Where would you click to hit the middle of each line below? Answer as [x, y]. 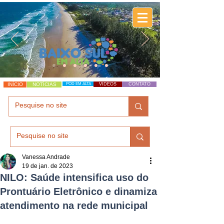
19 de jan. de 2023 [47, 166]
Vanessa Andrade [46, 157]
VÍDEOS [108, 84]
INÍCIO [15, 84]
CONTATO [139, 84]
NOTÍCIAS [44, 84]
